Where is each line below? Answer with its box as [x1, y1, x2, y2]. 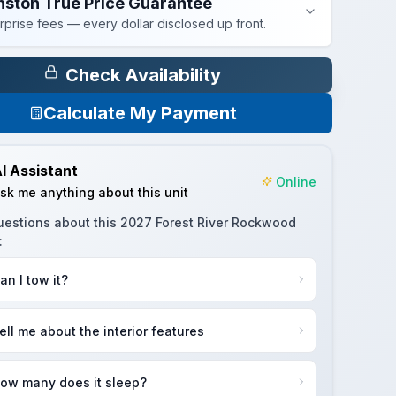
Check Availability [65, 65, 222, 86]
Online [275, 173, 316, 189]
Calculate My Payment [42, 103, 237, 124]
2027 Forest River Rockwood [119, 215, 296, 230]
